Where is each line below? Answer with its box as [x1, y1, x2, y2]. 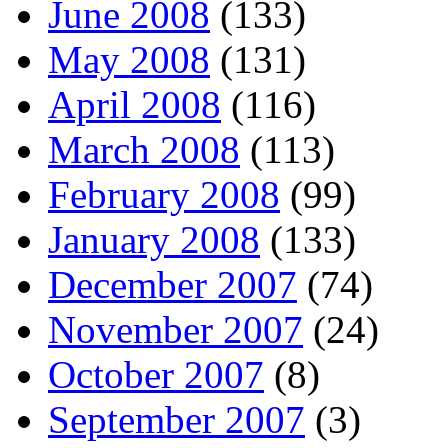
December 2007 [48, 262, 297, 306]
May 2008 [48, 37, 210, 81]
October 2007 [48, 352, 264, 396]
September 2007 [48, 397, 305, 441]
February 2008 [48, 172, 280, 216]
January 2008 [48, 217, 260, 261]
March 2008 [48, 127, 240, 171]
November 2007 [48, 307, 303, 351]
